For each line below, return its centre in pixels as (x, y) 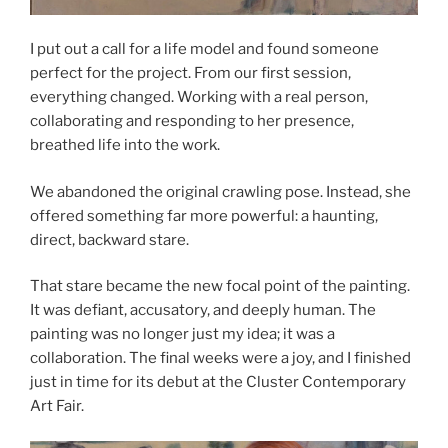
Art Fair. (57, 406)
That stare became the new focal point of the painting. (220, 286)
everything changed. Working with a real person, (199, 97)
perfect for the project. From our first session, (190, 73)
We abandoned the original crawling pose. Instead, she (220, 191)
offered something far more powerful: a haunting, (204, 215)
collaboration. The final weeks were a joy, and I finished (220, 358)
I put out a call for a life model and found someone (204, 49)
